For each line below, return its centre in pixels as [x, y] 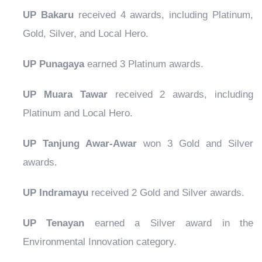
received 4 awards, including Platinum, [163, 15]
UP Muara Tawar [65, 95]
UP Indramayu [56, 193]
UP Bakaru [48, 15]
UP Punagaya [54, 64]
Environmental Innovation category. [100, 242]
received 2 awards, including [180, 95]
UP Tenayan [54, 223]
